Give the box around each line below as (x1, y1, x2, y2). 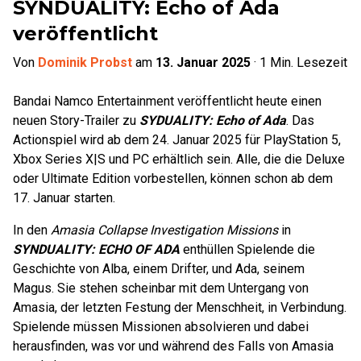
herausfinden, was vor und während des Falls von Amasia (13, 338, 334, 354)
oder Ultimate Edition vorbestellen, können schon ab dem (13, 171, 333, 186)
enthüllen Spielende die (180, 242, 315, 257)
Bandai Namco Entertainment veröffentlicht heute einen (13, 93, 322, 109)
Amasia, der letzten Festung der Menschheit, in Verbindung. (13, 300, 346, 315)
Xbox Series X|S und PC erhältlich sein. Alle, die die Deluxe (13, 151, 345, 167)
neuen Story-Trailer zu (13, 113, 139, 128)
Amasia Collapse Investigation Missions (51, 222, 278, 238)
